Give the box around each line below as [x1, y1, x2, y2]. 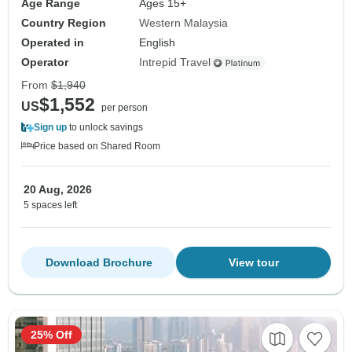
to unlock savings [67, 122, 143, 134]
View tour [228, 256, 279, 269]
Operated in [21, 36, 84, 49]
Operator [21, 56, 68, 69]
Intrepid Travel [139, 56, 211, 69]
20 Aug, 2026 [24, 183, 92, 196]
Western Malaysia [139, 16, 229, 30]
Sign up [34, 122, 67, 134]
